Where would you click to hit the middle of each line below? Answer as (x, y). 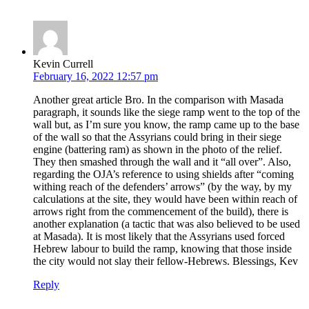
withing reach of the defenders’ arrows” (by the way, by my (162, 186)
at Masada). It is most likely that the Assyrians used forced (159, 236)
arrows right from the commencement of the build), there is (161, 211)
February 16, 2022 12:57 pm (96, 76)
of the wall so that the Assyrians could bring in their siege (157, 137)
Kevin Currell (63, 63)
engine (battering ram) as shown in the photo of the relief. (158, 149)
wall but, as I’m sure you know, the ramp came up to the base (166, 124)
